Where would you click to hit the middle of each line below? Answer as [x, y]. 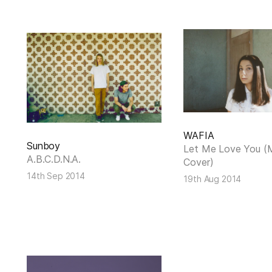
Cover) [199, 162]
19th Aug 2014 [212, 179]
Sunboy [44, 146]
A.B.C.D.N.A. [54, 159]
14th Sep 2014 [56, 176]
